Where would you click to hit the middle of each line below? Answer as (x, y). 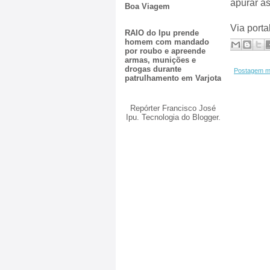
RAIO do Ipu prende (162, 33)
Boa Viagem (147, 7)
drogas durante (153, 69)
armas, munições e (160, 60)
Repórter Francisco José (173, 108)
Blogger (205, 117)
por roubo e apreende (165, 51)
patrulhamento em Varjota (173, 78)
